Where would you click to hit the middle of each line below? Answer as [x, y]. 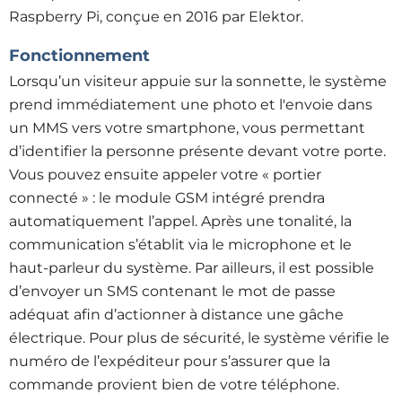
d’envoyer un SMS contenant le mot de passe [172, 291]
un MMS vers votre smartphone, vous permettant [187, 128]
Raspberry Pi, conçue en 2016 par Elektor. [156, 17]
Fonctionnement [79, 56]
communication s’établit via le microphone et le [180, 245]
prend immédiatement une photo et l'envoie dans [191, 105]
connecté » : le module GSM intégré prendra [167, 198]
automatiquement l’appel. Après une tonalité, [175, 221]
